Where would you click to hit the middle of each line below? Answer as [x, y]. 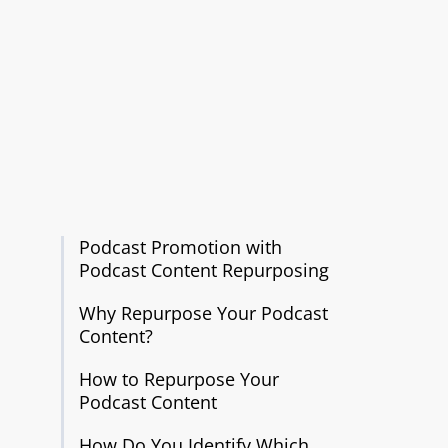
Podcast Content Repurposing [203, 270]
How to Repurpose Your [178, 379]
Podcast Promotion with [180, 247]
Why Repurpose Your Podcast [203, 313]
